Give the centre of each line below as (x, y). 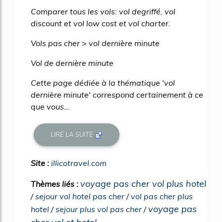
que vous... (50, 107)
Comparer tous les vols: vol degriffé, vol (103, 11)
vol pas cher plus (162, 196)
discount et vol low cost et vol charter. (101, 23)
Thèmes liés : (55, 184)
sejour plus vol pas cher (99, 209)
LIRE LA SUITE (73, 135)
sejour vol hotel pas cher (80, 196)
